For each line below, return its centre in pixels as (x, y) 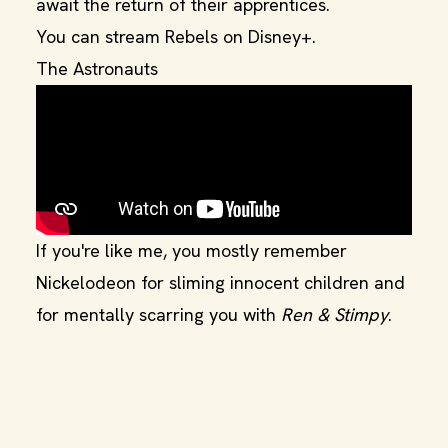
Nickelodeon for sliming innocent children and (220, 282)
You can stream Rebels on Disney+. (176, 36)
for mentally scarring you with (158, 314)
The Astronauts (97, 68)
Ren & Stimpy (334, 314)
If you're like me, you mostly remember (191, 250)
